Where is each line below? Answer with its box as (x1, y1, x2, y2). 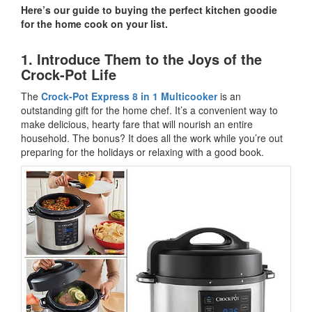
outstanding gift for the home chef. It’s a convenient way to (21, 102, 278, 117)
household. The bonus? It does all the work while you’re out (21, 130, 283, 145)
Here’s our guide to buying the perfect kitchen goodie (21, 2, 277, 17)
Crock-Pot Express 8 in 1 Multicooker (41, 88, 217, 103)
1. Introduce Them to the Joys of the (21, 48, 262, 69)
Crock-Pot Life (21, 63, 116, 84)
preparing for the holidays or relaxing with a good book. (21, 144, 267, 159)
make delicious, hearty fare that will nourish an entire (21, 116, 253, 131)
